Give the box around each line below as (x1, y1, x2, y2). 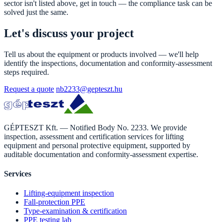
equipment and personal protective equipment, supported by (4, 141, 190, 150)
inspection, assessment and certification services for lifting (4, 132, 184, 141)
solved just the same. (4, 8, 68, 17)
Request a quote (4, 84, 54, 93)
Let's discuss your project (4, 26, 134, 40)
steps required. (4, 67, 49, 76)
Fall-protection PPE (24, 198, 85, 207)
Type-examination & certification (24, 207, 127, 216)
